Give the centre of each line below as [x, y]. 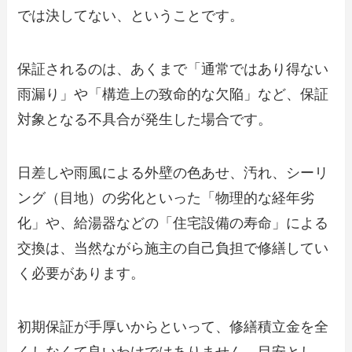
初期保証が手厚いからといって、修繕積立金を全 [173, 326]
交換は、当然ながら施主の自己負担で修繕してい [173, 248]
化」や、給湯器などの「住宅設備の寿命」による [173, 223]
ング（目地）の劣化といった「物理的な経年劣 [166, 198]
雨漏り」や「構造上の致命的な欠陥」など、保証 [173, 94]
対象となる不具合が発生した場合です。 [145, 119]
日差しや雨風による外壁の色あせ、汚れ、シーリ [173, 172]
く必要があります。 [81, 273]
